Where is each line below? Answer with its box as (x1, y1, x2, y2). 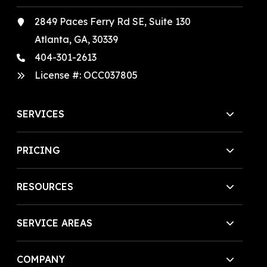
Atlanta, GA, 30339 (35, 33, 119, 46)
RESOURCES (17, 181, 74, 193)
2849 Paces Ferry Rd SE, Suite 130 (35, 15, 191, 28)
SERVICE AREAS (17, 217, 93, 229)
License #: (35, 69, 84, 82)
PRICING (17, 144, 61, 157)
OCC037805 (83, 69, 138, 82)
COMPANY (17, 253, 66, 266)
